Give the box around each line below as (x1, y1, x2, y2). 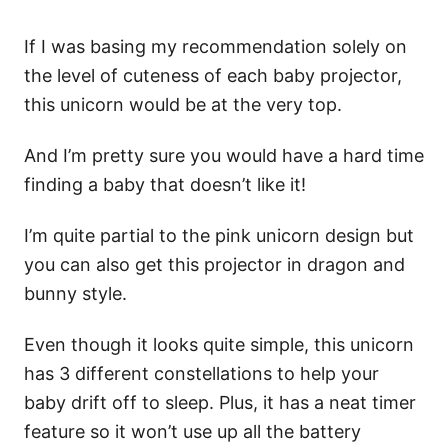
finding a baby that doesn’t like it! (24, 173, 306, 195)
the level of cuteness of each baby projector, (24, 64, 402, 86)
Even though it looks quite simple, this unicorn (24, 333, 414, 355)
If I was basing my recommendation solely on (24, 35, 407, 57)
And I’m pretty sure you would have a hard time (24, 144, 424, 166)
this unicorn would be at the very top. (24, 93, 342, 115)
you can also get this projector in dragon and (24, 253, 405, 275)
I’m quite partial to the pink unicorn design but (24, 224, 414, 246)
